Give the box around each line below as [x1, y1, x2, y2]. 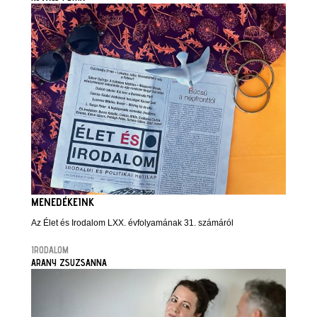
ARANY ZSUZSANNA [31, 257, 107, 268]
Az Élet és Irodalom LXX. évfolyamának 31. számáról [31, 218, 234, 228]
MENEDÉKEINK [31, 195, 94, 209]
